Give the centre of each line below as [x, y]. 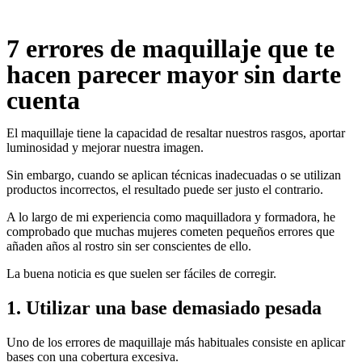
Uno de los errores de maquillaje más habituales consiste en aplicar [176, 342]
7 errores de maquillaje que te [170, 48]
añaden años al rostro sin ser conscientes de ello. [129, 246]
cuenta [43, 100]
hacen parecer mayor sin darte [174, 74]
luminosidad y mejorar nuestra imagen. [105, 147]
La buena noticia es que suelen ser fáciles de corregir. [141, 274]
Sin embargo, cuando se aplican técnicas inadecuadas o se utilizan [174, 175]
